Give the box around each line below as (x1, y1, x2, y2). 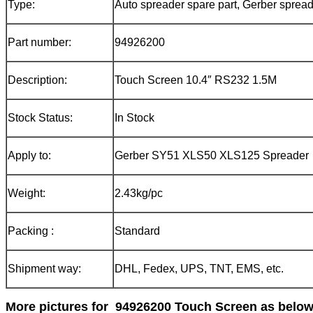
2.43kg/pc (115, 187, 163, 200)
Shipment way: (8, 263, 81, 275)
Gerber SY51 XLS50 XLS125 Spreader (115, 150, 309, 162)
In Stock (115, 112, 154, 124)
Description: (8, 74, 67, 87)
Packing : (8, 225, 54, 238)
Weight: (8, 187, 45, 200)
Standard (115, 225, 160, 238)
